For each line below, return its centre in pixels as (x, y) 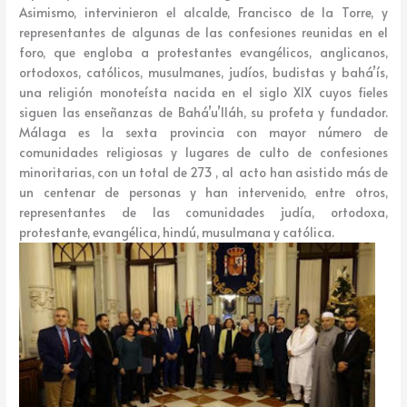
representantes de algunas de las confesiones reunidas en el (203, 33)
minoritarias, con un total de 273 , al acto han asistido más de (203, 173)
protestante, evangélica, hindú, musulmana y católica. (177, 233)
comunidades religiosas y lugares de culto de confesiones (203, 153)
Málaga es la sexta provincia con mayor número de (203, 133)
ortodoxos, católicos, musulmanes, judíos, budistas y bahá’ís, (203, 73)
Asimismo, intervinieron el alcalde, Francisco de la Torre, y (203, 13)
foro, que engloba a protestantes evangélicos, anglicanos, (203, 53)
